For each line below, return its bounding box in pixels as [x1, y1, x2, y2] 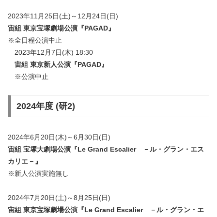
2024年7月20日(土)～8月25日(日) [8, 193, 110, 201]
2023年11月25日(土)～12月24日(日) [8, 12, 118, 20]
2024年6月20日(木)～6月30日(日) [8, 133, 110, 141]
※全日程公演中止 [8, 36, 62, 44]
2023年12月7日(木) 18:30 [8, 48, 93, 56]
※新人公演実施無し [8, 169, 69, 177]
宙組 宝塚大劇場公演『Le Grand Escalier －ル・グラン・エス [8, 145, 204, 153]
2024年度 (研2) [16, 101, 75, 111]
